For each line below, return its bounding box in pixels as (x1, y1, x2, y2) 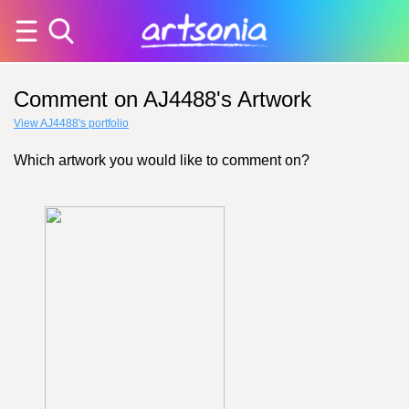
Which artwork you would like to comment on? (14, 152, 309, 168)
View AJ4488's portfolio (14, 117, 129, 130)
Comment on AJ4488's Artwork (14, 87, 311, 111)
